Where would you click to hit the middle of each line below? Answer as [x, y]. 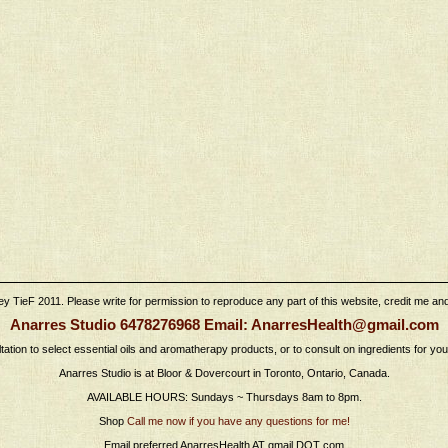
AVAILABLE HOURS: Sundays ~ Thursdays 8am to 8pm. [224, 396]
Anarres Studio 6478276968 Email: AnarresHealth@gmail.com [224, 324]
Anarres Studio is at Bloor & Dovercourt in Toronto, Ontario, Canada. [224, 372]
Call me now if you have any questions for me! [238, 420]
